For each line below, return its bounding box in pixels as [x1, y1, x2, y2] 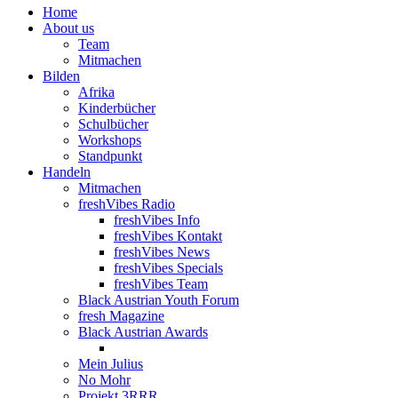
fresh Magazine [78, 307, 164, 323]
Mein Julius [78, 355, 143, 371]
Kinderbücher [78, 99, 155, 115]
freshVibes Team [114, 275, 208, 291]
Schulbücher [78, 115, 148, 131]
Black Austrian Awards [78, 323, 208, 339]
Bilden [43, 68, 80, 84]
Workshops [78, 131, 141, 147]
